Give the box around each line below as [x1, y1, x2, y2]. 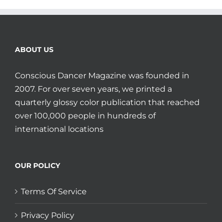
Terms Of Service [21, 187, 87, 196]
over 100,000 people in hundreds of [15, 111, 156, 120]
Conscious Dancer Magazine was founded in [15, 71, 189, 80]
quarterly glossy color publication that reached [15, 98, 200, 107]
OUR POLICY [15, 161, 60, 170]
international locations [15, 124, 104, 134]
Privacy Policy [21, 211, 74, 220]
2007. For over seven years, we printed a [15, 84, 172, 94]
